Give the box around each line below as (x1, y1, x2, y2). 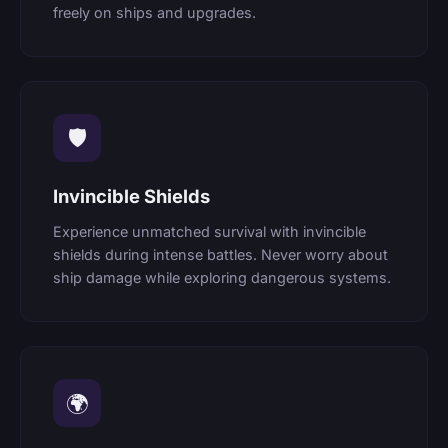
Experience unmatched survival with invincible (53, 223, 366, 241)
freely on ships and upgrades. (53, 3, 256, 21)
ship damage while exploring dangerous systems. (53, 269, 391, 287)
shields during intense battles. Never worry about (53, 246, 388, 264)
